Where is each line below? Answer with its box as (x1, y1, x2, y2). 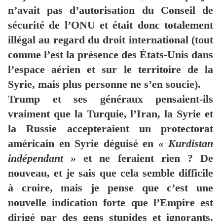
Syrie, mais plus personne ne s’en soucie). (8, 78, 201, 91)
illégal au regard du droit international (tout (8, 34, 213, 46)
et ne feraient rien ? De (76, 152, 214, 165)
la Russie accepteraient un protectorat (8, 122, 213, 135)
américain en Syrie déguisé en (8, 137, 158, 150)
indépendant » (8, 152, 76, 165)
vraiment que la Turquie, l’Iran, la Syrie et (8, 108, 213, 120)
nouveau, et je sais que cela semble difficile (8, 167, 213, 180)
